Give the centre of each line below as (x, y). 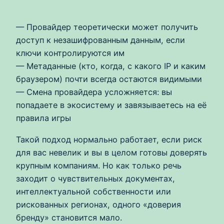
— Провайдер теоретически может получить (107, 27)
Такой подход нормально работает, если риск (109, 139)
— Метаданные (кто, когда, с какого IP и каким (111, 66)
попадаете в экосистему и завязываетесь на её (111, 105)
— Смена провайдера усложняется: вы (94, 92)
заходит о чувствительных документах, (95, 178)
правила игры (43, 118)
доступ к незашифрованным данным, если (100, 40)
